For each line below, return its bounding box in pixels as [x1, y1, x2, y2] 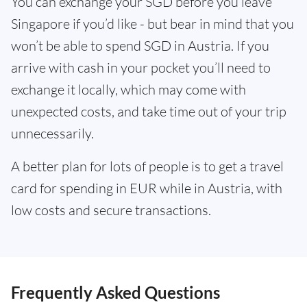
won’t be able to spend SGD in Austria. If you [11, 37, 269, 54]
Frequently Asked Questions [11, 282, 220, 302]
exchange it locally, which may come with [11, 81, 246, 98]
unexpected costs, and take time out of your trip [11, 103, 286, 120]
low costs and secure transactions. [11, 201, 211, 219]
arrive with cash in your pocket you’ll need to [11, 59, 271, 76]
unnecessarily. [11, 125, 94, 142]
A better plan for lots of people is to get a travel [11, 158, 284, 175]
